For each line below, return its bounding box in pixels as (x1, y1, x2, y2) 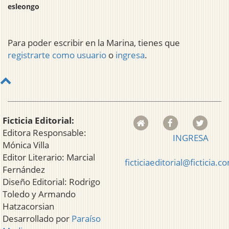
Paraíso (72, 213, 101, 225)
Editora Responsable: (3, 127, 86, 139)
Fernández (3, 164, 45, 176)
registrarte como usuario (8, 49, 106, 61)
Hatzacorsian (3, 200, 54, 213)
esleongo (8, 2, 39, 12)
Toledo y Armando (3, 188, 76, 200)
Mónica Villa (3, 139, 49, 151)
